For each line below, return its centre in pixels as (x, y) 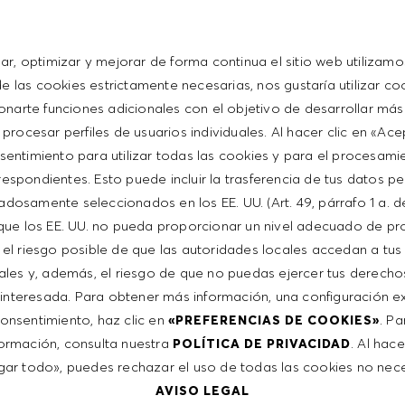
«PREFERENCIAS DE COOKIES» (274, 320)
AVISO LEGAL (202, 390)
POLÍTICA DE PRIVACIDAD (262, 343)
